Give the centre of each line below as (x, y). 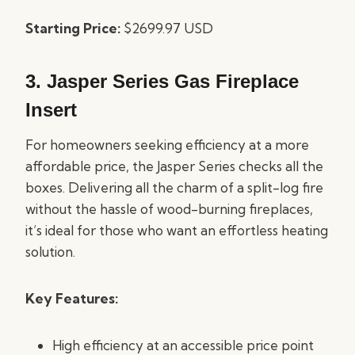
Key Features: (72, 298)
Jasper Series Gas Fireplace (173, 81)
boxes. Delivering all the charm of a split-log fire (174, 187)
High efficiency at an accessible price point (183, 345)
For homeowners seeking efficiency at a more (167, 145)
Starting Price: (73, 28)
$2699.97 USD (167, 28)
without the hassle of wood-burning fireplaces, (169, 209)
